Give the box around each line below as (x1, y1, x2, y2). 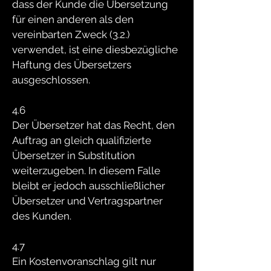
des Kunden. (12, 210, 71, 222)
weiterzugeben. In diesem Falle (12, 165, 160, 177)
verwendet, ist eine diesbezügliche (12, 44, 178, 56)
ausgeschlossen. (12, 74, 90, 86)
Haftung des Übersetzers (12, 59, 131, 71)
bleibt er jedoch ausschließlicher (12, 180, 165, 192)
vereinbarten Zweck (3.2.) (12, 28, 130, 41)
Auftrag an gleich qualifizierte (12, 134, 151, 146)
